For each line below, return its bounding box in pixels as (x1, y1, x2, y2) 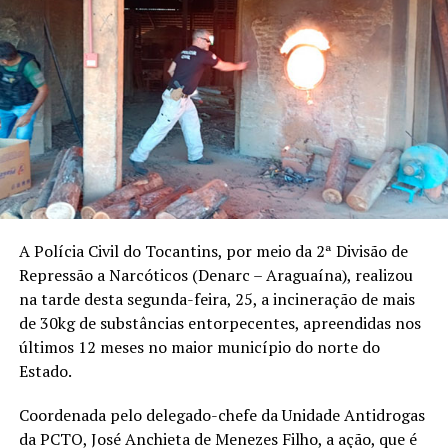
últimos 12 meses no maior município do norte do (18, 336, 380, 358)
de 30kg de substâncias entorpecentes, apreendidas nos (18, 312, 421, 334)
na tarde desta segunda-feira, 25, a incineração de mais (18, 288, 415, 310)
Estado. (18, 360, 72, 382)
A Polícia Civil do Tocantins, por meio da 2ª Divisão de (18, 240, 408, 262)
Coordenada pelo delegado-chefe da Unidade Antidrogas (18, 404, 425, 426)
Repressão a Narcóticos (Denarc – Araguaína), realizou (18, 264, 413, 286)
